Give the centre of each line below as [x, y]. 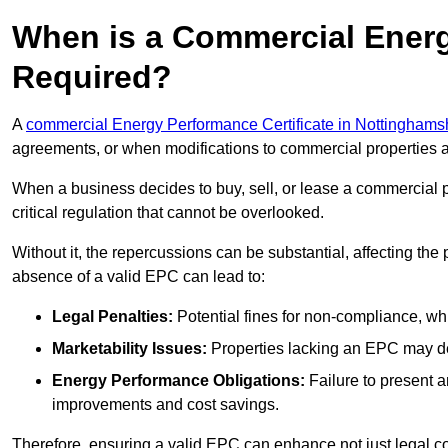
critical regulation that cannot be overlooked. [168, 213]
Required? [92, 77]
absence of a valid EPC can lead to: [138, 277]
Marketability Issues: [129, 349]
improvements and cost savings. [165, 405]
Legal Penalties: [112, 317]
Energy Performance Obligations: [178, 381]
